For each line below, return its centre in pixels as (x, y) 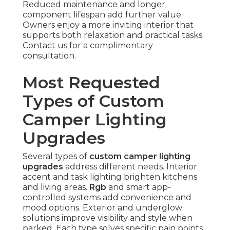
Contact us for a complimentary (88, 46)
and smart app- (139, 187)
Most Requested (91, 83)
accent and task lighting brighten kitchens (110, 177)
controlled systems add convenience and (107, 198)
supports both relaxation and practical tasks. (113, 35)
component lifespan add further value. (103, 15)
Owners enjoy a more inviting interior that (108, 25)
